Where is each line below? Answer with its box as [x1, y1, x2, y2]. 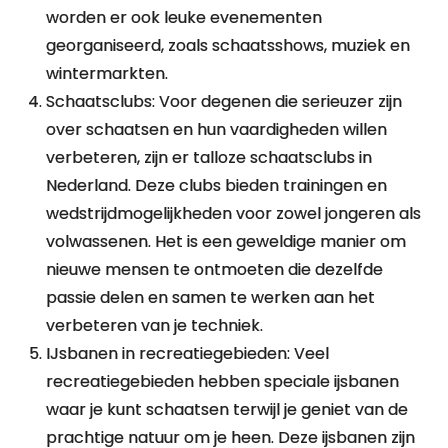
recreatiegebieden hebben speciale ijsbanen [46, 370, 400, 393]
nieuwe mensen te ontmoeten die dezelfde [46, 258, 384, 281]
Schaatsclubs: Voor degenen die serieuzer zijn [46, 90, 403, 113]
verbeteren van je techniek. [46, 314, 264, 337]
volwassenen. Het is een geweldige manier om [46, 230, 407, 253]
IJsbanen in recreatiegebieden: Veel [46, 342, 330, 365]
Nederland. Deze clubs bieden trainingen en [46, 174, 388, 197]
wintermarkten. [46, 62, 169, 85]
